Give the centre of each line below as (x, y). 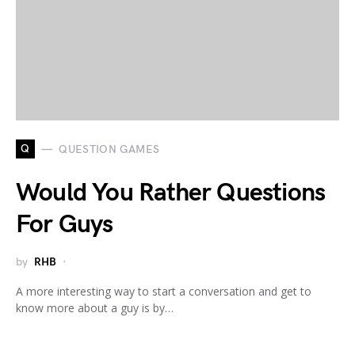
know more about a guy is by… (95, 308)
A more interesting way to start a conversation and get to (164, 292)
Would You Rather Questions (171, 193)
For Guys (65, 225)
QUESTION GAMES (109, 149)
